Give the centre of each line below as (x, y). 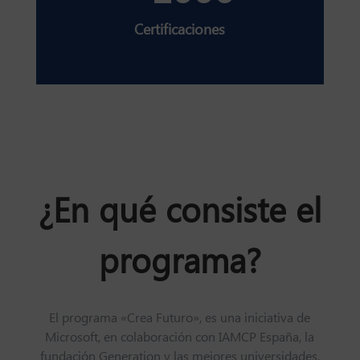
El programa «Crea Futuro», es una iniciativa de (180, 319)
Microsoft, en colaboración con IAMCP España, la (180, 338)
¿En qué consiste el (180, 213)
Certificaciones (180, 31)
